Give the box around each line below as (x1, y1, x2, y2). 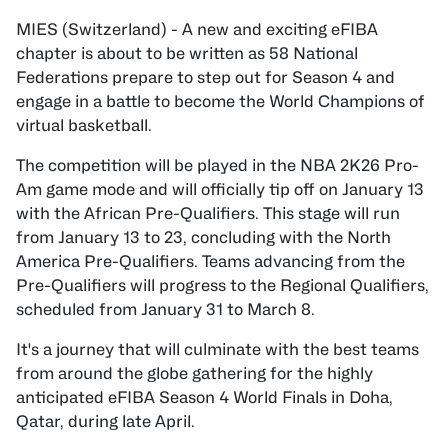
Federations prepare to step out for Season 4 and (16, 68, 395, 87)
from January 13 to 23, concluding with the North (16, 228, 391, 247)
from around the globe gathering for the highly (16, 364, 373, 383)
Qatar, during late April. (16, 412, 195, 431)
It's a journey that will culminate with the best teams (16, 340, 419, 359)
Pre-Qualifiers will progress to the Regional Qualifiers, (16, 276, 429, 295)
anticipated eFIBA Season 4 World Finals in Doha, (16, 388, 393, 407)
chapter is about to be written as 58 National (16, 44, 358, 63)
